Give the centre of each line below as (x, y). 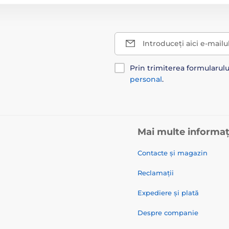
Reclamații (156, 173)
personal (146, 79)
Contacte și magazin (173, 153)
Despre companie (168, 212)
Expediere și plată (168, 192)
